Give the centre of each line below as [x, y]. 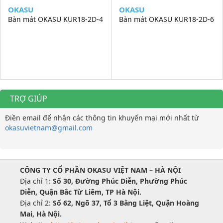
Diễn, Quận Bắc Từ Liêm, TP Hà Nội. [81, 192]
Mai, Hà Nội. [41, 214]
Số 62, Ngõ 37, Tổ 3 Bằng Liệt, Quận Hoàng [126, 203]
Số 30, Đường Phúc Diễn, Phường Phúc [120, 181]
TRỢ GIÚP [29, 98]
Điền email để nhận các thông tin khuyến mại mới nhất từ [102, 117]
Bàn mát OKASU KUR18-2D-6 [167, 19]
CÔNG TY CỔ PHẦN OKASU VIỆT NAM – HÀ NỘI [100, 170]
